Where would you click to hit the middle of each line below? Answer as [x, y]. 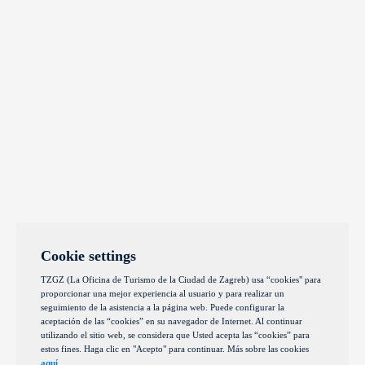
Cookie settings [88, 256]
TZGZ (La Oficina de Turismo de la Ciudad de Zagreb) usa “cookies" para [181, 279]
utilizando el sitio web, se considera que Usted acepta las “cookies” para [175, 335]
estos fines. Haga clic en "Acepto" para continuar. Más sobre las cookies [175, 349]
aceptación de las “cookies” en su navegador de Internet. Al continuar [172, 321]
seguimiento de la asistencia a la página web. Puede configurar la [163, 307]
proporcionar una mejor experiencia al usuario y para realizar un [163, 293]
